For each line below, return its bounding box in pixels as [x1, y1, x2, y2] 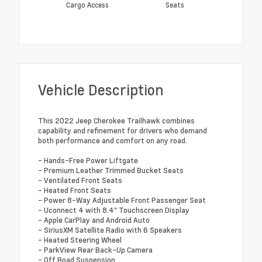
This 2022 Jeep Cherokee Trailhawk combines [38, 115, 195, 126]
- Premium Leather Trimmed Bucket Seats [38, 164, 184, 175]
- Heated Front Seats [38, 184, 111, 195]
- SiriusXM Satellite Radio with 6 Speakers [38, 224, 182, 235]
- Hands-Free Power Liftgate [38, 154, 138, 166]
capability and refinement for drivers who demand [38, 125, 207, 136]
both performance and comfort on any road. [38, 135, 187, 146]
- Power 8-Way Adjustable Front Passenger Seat [38, 194, 206, 205]
